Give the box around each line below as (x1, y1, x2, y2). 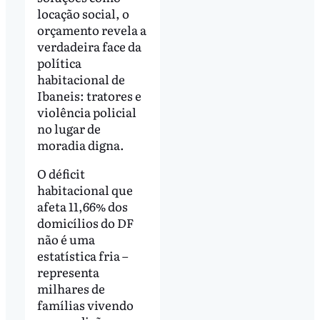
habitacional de (36, 69, 125, 88)
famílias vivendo (36, 295, 134, 314)
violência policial (36, 102, 136, 121)
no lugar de (36, 119, 101, 137)
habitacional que (36, 180, 133, 199)
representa (36, 262, 99, 281)
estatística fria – (36, 246, 128, 264)
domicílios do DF (36, 213, 134, 231)
